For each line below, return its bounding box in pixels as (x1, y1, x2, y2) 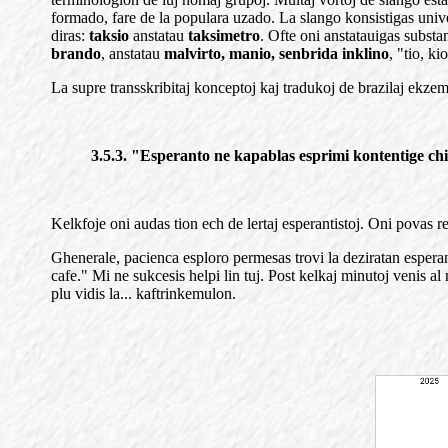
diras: (51, 27, 85, 44)
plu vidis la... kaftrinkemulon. (51, 285, 236, 302)
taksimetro (188, 27, 260, 44)
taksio (85, 27, 129, 44)
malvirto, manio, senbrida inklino (164, 45, 389, 62)
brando (51, 45, 101, 62)
